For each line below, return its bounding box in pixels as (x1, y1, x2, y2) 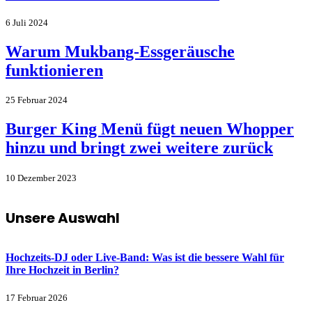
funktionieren (6, 61, 103, 79)
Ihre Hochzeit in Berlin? (6, 264, 119, 276)
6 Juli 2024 (6, 17, 48, 28)
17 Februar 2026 (6, 292, 68, 304)
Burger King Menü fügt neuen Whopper (6, 120, 294, 139)
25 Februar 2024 (6, 95, 68, 106)
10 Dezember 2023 (6, 173, 77, 184)
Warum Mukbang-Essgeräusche (6, 42, 235, 61)
